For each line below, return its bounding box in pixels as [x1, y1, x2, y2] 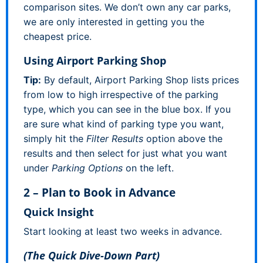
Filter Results [86, 132, 143, 144]
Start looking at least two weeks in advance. [23, 225, 222, 237]
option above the [143, 132, 222, 144]
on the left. [123, 161, 174, 174]
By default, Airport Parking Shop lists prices [41, 73, 239, 86]
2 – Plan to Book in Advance [23, 184, 176, 200]
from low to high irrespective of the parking [23, 88, 218, 100]
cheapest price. [23, 30, 92, 42]
